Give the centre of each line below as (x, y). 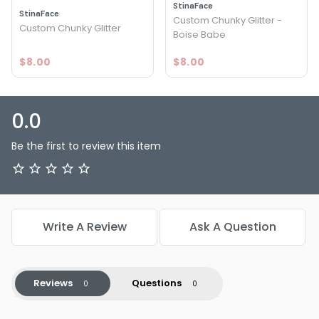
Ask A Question (232, 226)
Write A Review (84, 226)
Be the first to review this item (86, 146)
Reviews (53, 283)
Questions (156, 283)
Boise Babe (199, 34)
